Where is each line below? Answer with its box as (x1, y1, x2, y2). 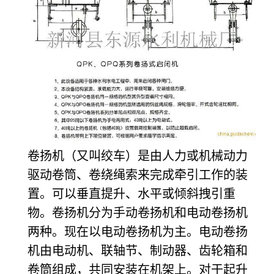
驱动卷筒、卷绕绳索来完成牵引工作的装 (28, 168, 248, 182)
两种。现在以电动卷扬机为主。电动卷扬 (28, 224, 248, 239)
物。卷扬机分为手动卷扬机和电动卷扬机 (28, 206, 248, 220)
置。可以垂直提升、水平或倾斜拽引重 (28, 187, 235, 201)
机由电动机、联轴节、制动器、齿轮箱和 (28, 243, 248, 257)
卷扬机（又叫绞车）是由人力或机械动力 (28, 149, 248, 163)
